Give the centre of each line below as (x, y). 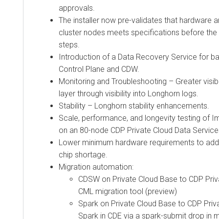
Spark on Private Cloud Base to (133, 203)
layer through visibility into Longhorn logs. (129, 93)
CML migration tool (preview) (128, 191)
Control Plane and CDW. (99, 69)
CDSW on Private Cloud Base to (133, 179)
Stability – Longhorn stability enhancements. (134, 106)
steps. (69, 44)
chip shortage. (83, 154)
